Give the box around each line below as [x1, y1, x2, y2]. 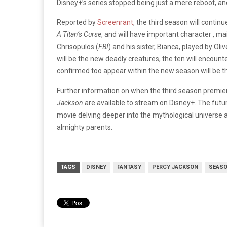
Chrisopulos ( [57, 42, 98, 51]
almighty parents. [57, 123, 112, 131]
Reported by [57, 18, 97, 26]
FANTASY [117, 163, 141, 170]
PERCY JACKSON [152, 163, 198, 170]
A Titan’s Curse [57, 30, 101, 39]
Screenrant [97, 18, 133, 26]
